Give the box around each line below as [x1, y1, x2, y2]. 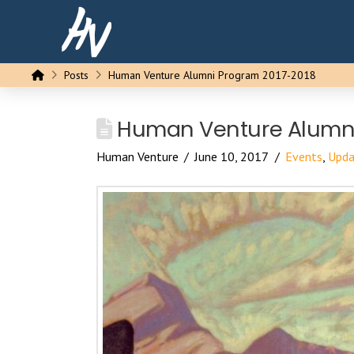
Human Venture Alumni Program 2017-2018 [108, 68, 316, 82]
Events [284, 148, 322, 164]
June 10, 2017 [194, 148, 269, 164]
